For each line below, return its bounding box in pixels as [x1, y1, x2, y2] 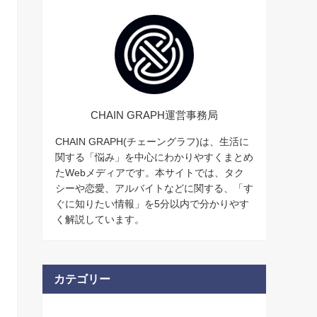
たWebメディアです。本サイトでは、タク [55, 166, 244, 178]
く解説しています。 [55, 213, 144, 225]
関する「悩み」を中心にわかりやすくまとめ [55, 151, 253, 163]
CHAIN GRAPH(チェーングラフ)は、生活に [55, 135, 249, 147]
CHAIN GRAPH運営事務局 [91, 108, 218, 121]
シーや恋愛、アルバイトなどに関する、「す [55, 182, 253, 194]
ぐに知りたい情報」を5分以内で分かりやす [55, 197, 249, 209]
